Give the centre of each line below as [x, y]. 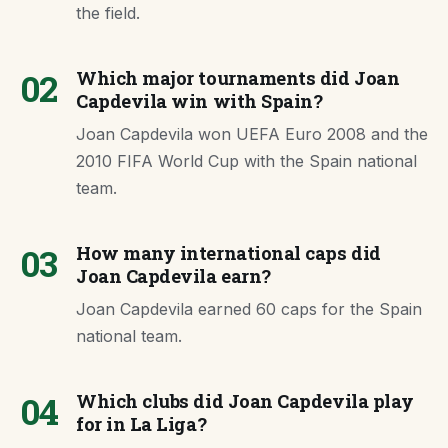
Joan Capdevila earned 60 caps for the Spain [249, 309]
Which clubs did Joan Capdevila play [245, 401]
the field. [108, 13]
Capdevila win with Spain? [199, 101]
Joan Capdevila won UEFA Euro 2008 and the [252, 134]
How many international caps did [228, 253]
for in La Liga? [141, 424]
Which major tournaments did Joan [238, 78]
